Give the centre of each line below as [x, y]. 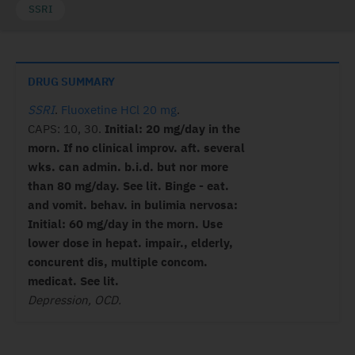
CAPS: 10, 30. [66, 129]
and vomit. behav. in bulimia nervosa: [133, 205]
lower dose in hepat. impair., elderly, [130, 243]
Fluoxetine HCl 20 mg [119, 110]
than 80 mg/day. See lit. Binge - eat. [128, 186]
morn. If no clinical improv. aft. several [136, 148]
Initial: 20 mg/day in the [172, 129]
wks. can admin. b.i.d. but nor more [128, 167]
